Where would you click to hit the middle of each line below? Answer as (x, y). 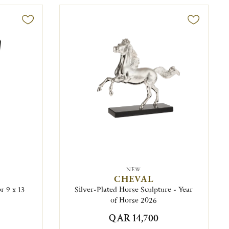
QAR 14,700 (134, 218)
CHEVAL (134, 178)
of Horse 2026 (134, 200)
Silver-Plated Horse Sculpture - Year (134, 190)
